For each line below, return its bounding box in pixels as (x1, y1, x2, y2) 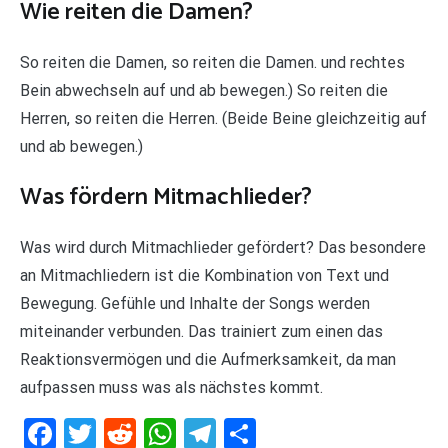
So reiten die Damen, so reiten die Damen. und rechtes (20, 53, 405, 73)
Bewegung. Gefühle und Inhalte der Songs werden (20, 293, 370, 313)
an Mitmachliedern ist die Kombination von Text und (20, 265, 389, 285)
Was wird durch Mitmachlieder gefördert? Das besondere (20, 237, 426, 257)
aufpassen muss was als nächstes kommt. (20, 377, 323, 397)
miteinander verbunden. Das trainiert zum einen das (20, 321, 383, 341)
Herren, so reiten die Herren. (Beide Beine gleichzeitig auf (20, 109, 427, 129)
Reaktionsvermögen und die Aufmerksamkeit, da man (20, 349, 396, 369)
